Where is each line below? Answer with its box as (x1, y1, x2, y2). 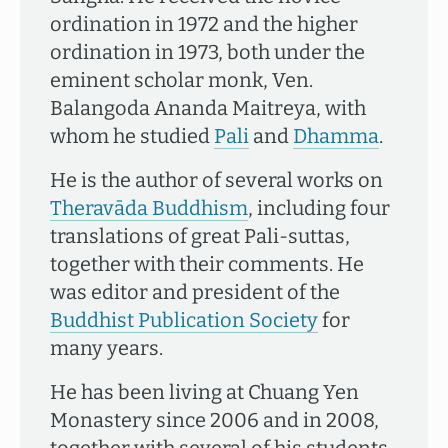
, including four (248, 196, 390, 220)
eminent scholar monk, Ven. (50, 68, 313, 92)
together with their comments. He (50, 252, 364, 276)
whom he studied (50, 124, 214, 148)
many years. (50, 336, 163, 360)
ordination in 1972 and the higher (50, 12, 358, 36)
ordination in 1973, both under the (50, 40, 365, 64)
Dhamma (293, 124, 379, 148)
